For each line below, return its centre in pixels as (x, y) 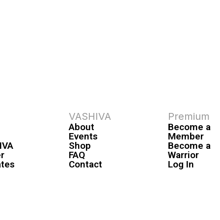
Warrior (184, 155)
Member (186, 136)
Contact (85, 164)
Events (83, 136)
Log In (181, 164)
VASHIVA (90, 116)
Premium (189, 116)
